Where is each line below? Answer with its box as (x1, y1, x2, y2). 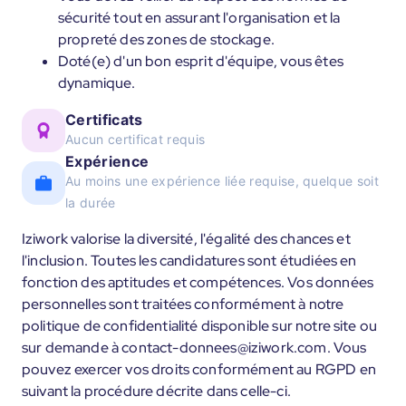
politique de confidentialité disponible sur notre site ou (22, 316, 378, 335)
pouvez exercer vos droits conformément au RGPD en (22, 360, 376, 379)
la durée (65, 195, 116, 210)
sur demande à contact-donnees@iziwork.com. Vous (22, 338, 367, 357)
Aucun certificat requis (65, 131, 206, 147)
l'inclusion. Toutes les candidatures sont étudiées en (22, 251, 357, 270)
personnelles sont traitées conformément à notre (22, 295, 344, 314)
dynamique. (58, 73, 136, 92)
